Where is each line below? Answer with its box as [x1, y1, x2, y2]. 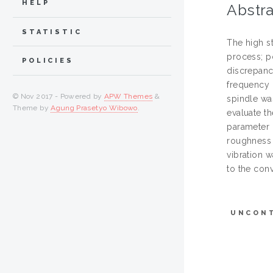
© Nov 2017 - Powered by [13, 92, 104, 101]
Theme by [13, 104, 51, 113]
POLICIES [22, 57, 74, 65]
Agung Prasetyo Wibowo [51, 104, 138, 113]
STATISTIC [22, 27, 82, 36]
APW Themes [104, 92, 153, 101]
